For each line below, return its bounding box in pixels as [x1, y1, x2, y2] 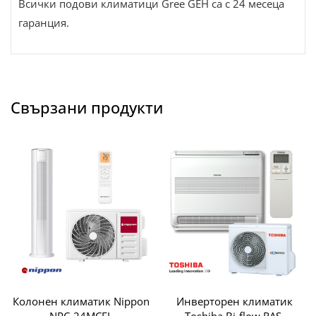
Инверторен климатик [176, 294, 293, 309]
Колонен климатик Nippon [13, 294, 150, 309]
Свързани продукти [11, 96, 163, 118]
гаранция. [18, 15, 69, 30]
